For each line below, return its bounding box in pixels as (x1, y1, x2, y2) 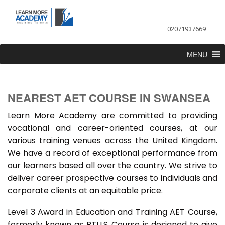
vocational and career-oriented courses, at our (8, 122, 217, 134)
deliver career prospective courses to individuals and (8, 172, 217, 184)
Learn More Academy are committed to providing (8, 109, 217, 122)
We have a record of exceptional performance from (8, 147, 217, 159)
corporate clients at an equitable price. (8, 185, 163, 197)
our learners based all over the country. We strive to (8, 160, 217, 172)
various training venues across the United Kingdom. (8, 135, 217, 147)
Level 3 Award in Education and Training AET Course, (8, 206, 217, 218)
